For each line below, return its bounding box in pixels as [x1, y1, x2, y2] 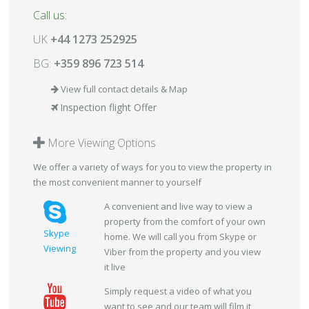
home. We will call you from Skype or [104, 230, 257, 243]
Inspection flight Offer [60, 101, 157, 114]
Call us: [33, 8, 67, 23]
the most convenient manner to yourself [33, 176, 201, 188]
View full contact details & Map [61, 83, 188, 95]
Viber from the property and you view [104, 246, 261, 258]
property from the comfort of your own [104, 215, 266, 228]
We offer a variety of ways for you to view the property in [33, 161, 272, 173]
